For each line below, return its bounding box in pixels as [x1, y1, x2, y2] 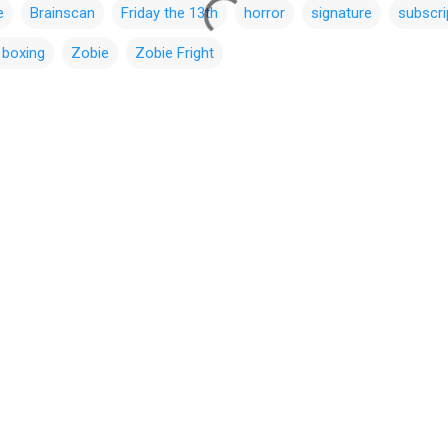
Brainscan [30, 4, 95, 22]
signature [311, 4, 372, 22]
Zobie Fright [135, 44, 214, 62]
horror [244, 4, 285, 22]
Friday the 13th [121, 4, 218, 22]
